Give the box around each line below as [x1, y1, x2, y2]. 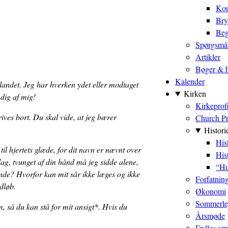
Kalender [175, 76, 205, 87]
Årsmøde [195, 210, 225, 221]
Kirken [183, 88, 206, 99]
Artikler [195, 51, 220, 62]
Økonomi [195, 186, 226, 196]
